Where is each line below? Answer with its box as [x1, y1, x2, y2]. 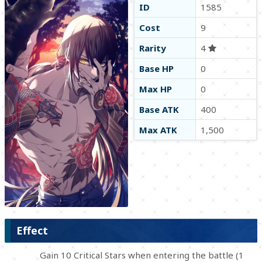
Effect [16, 223, 48, 238]
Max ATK [139, 124, 178, 136]
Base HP [139, 63, 174, 74]
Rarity [139, 42, 167, 54]
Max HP [139, 83, 173, 95]
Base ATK [139, 104, 180, 115]
